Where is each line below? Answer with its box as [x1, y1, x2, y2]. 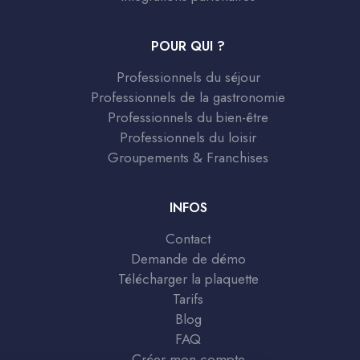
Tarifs [173, 288, 203, 309]
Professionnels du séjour [116, 67, 260, 87]
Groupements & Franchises [108, 147, 268, 167]
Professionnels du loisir [120, 127, 256, 147]
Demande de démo [130, 248, 246, 268]
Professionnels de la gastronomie [91, 87, 285, 107]
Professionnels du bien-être [108, 107, 268, 127]
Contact [166, 228, 211, 248]
